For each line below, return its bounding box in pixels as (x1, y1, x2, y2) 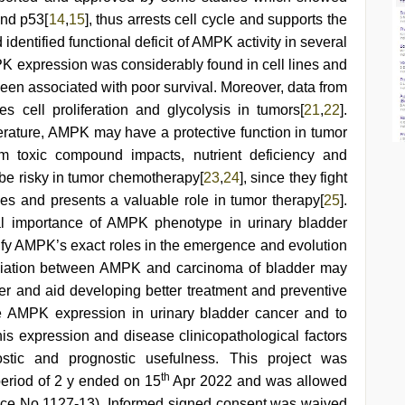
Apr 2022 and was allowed (169, 373, 348, 389)
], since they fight (239, 170, 348, 185)
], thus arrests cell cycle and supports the (84, 12, 347, 27)
